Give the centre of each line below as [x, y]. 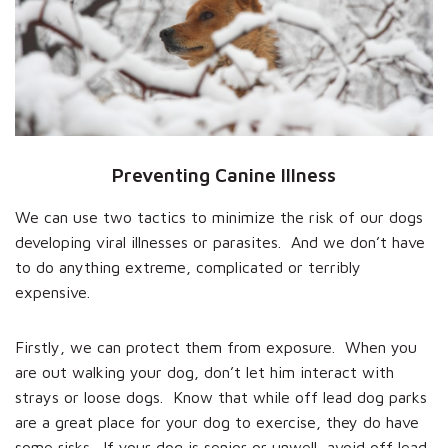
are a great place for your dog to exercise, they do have [217, 421]
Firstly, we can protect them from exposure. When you [216, 346]
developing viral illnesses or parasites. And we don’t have [220, 241]
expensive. [52, 291]
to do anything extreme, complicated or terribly [188, 266]
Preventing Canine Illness [224, 174]
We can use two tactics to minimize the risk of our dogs [219, 216]
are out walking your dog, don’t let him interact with [204, 371]
